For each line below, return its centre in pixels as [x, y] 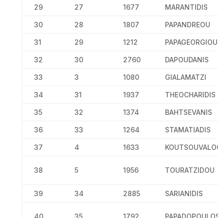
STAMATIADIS [188, 130]
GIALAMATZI [185, 77]
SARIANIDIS [184, 193]
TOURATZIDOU [190, 170]
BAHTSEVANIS [188, 112]
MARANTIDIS [186, 7]
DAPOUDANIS [187, 60]
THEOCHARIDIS [190, 95]
